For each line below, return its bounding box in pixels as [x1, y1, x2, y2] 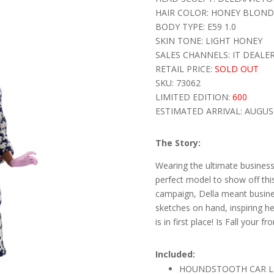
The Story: [155, 137, 201, 149]
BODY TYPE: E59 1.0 [155, 20, 236, 32]
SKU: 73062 [155, 76, 201, 89]
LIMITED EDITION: [155, 91, 232, 103]
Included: [155, 248, 195, 260]
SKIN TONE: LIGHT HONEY [155, 34, 262, 46]
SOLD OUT [214, 62, 259, 75]
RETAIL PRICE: [155, 62, 215, 75]
